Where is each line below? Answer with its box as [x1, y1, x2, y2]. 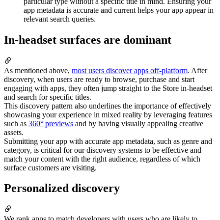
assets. [4, 128, 24, 137]
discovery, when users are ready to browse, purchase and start [4, 75, 194, 83]
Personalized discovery [4, 182, 120, 195]
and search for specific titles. [4, 92, 91, 101]
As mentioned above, [4, 66, 72, 75]
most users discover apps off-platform [72, 66, 188, 75]
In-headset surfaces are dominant [4, 33, 171, 46]
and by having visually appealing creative [73, 119, 203, 128]
